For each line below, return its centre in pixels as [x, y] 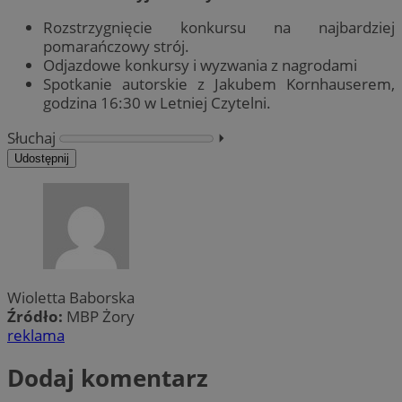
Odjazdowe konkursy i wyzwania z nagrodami [200, 66]
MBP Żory [100, 316]
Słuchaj [31, 137]
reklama [36, 335]
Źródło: [37, 316]
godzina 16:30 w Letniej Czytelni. [157, 103]
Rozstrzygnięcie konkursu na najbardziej [219, 28]
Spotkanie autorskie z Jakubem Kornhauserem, [219, 84]
